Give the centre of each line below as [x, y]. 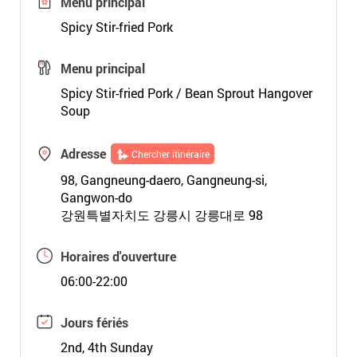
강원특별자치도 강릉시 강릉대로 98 [161, 215]
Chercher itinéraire [170, 154]
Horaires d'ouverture [118, 256]
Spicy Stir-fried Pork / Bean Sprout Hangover [186, 93]
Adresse [83, 153]
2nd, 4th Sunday [106, 347]
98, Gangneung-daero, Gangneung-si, [163, 180]
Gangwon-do [96, 197]
